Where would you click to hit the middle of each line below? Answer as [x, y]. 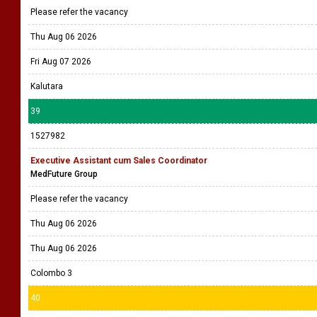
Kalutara [47, 86]
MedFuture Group [64, 174]
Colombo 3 [51, 273]
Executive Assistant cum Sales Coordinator [119, 161]
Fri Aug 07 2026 [61, 62]
